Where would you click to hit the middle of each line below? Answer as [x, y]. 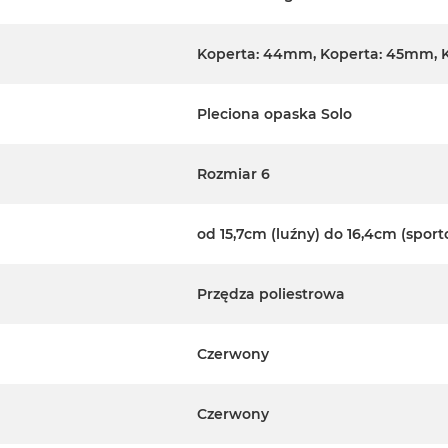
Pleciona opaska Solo [274, 114]
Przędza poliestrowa [271, 294]
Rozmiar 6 [233, 174]
